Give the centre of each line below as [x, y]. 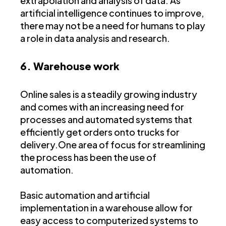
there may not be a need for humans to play [113, 25]
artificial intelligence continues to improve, [112, 13]
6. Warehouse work [70, 66]
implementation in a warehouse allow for [106, 207]
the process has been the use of [88, 157]
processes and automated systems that [106, 119]
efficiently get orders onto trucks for [100, 132]
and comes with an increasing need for [102, 106]
